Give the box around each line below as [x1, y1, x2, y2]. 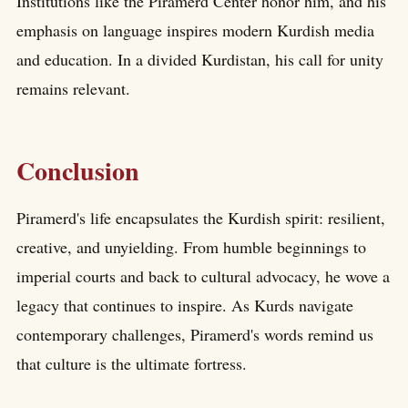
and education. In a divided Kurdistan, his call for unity [16, 47, 383, 70]
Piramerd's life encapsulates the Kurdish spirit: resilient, [16, 207, 385, 229]
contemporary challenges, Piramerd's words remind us [16, 323, 373, 346]
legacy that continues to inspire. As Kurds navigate [16, 294, 353, 317]
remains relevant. [16, 76, 130, 99]
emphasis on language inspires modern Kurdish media [16, 18, 374, 41]
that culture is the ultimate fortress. [16, 352, 247, 375]
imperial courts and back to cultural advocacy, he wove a [16, 265, 390, 288]
